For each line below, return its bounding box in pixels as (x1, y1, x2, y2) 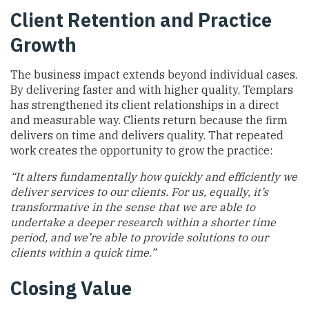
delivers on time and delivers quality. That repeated (10, 128, 283, 143)
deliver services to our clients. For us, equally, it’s (10, 185, 268, 199)
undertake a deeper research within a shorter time (10, 215, 276, 230)
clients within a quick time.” (10, 246, 156, 260)
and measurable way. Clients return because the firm (10, 113, 288, 128)
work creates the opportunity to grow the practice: (10, 143, 272, 158)
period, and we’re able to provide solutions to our (10, 230, 268, 245)
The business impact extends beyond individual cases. (10, 68, 297, 82)
